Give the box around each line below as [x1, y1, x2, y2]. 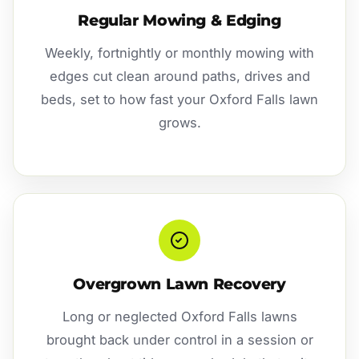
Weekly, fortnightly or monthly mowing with [45, 45, 314, 62]
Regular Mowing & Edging [78, 11, 281, 30]
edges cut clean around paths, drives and [49, 68, 310, 85]
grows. [158, 115, 201, 131]
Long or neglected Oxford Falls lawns [62, 309, 297, 325]
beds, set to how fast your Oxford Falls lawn [41, 91, 318, 108]
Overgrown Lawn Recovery [73, 275, 286, 294]
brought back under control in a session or [46, 332, 313, 349]
